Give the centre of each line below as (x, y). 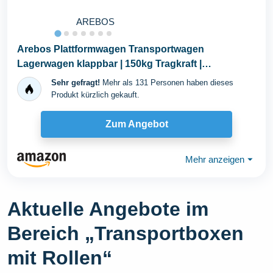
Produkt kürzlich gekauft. (95, 94)
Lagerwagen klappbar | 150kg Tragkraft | (109, 63)
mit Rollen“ (60, 257)
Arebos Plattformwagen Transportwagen (111, 49)
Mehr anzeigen (215, 160)
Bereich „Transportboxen (126, 233)
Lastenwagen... (52, 78)
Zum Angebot (136, 124)
